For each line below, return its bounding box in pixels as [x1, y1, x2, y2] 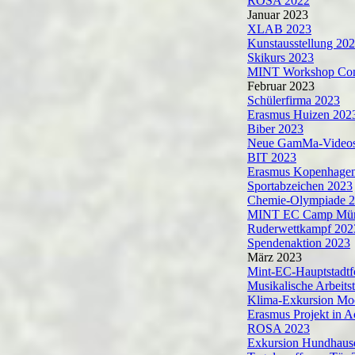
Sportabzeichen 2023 [247, 179, 353, 193]
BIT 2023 [247, 151, 296, 164]
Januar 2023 [247, 8, 308, 21]
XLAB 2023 [247, 22, 311, 36]
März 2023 [247, 250, 302, 264]
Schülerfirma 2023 [247, 94, 340, 107]
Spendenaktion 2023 [247, 236, 350, 250]
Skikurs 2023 [247, 51, 314, 64]
